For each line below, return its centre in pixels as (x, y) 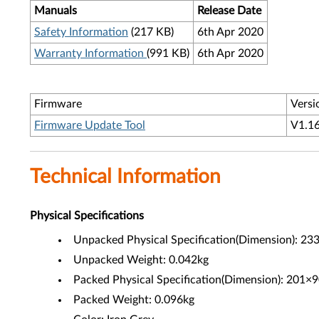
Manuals (56, 11)
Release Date (229, 11)
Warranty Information (90, 53)
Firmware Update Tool (90, 125)
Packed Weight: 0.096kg (134, 300)
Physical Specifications (87, 216)
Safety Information (81, 32)
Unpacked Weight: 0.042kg (141, 260)
